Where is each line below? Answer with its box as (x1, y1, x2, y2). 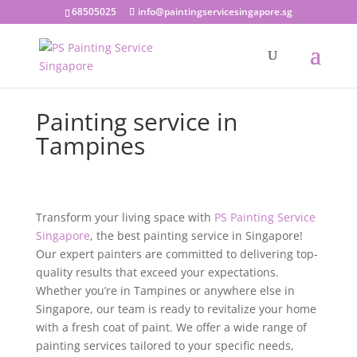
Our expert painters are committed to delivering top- (35, 246, 318, 261)
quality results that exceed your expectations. (35, 265, 279, 280)
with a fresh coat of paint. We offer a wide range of (35, 320, 307, 335)
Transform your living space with (35, 210, 211, 225)
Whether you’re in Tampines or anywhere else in (35, 283, 295, 298)
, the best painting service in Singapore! (89, 228, 303, 243)
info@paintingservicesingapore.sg (137, 5, 292, 18)
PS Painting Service (210, 210, 316, 225)
